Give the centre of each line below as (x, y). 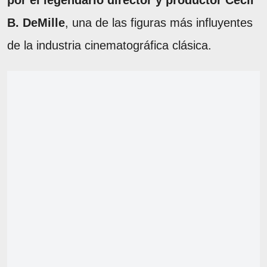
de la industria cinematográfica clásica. (109, 45)
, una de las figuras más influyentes (159, 22)
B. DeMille (36, 22)
